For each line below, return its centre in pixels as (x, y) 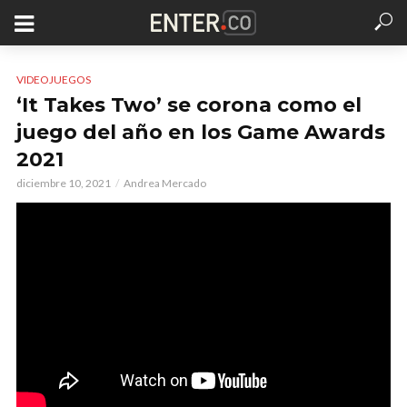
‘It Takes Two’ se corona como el (189, 105)
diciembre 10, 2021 (64, 183)
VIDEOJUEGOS (54, 79)
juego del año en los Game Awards (201, 132)
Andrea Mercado (165, 183)
